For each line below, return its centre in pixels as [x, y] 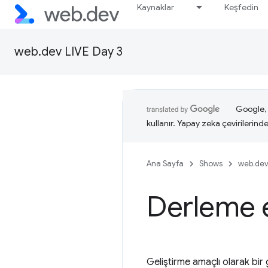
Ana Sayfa [165, 164]
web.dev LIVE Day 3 [68, 52]
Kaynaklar [156, 7]
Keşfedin [242, 7]
